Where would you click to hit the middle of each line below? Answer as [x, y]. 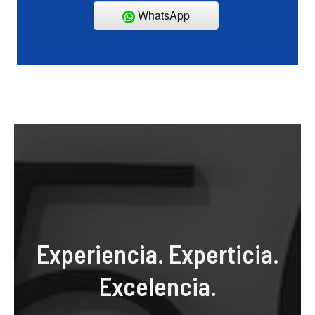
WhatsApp [162, 15]
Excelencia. [157, 286]
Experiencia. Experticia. [157, 254]
